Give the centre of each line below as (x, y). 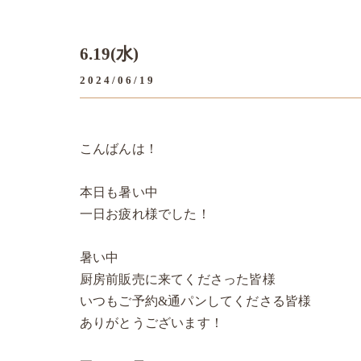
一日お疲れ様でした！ (145, 214)
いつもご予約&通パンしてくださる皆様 (195, 301)
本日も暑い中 (119, 192)
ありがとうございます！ (151, 323)
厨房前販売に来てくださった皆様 (177, 279)
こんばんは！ (119, 149)
